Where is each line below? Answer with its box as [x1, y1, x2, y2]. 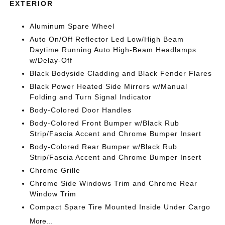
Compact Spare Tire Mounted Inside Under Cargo [30, 202, 211, 211]
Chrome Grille [30, 166, 81, 174]
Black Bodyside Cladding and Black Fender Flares [30, 69, 212, 77]
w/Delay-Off [30, 56, 73, 64]
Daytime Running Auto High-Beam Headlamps [30, 45, 197, 54]
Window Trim [30, 189, 77, 198]
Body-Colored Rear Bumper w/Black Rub [30, 142, 178, 151]
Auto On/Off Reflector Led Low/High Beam [30, 35, 184, 43]
